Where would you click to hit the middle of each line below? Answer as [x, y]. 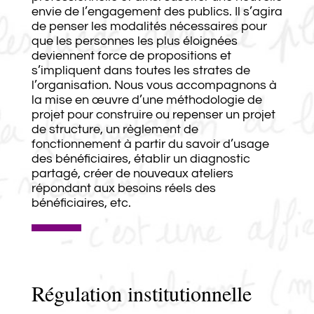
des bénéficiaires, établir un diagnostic [141, 158]
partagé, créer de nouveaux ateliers [132, 173]
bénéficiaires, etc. [81, 203]
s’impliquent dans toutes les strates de [141, 70]
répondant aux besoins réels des [123, 188]
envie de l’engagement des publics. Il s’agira [157, 11]
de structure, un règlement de [115, 129]
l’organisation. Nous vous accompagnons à [154, 85]
